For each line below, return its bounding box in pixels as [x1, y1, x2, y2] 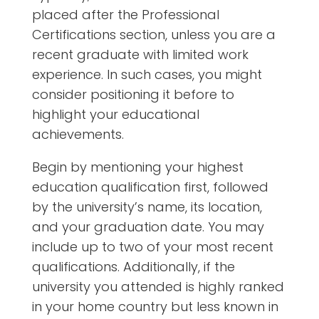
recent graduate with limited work [31, 46, 249, 64]
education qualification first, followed [31, 178, 268, 197]
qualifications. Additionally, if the [31, 258, 235, 276]
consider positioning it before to [31, 85, 234, 104]
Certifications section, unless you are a [31, 26, 276, 44]
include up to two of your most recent [31, 238, 273, 256]
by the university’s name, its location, [31, 198, 262, 216]
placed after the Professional [31, 6, 219, 24]
